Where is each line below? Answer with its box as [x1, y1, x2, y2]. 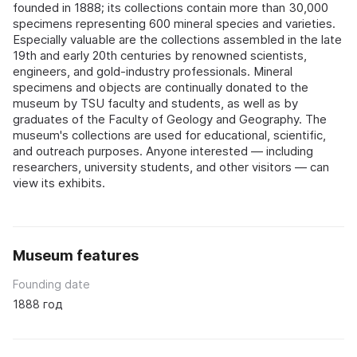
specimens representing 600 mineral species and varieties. [13, 15, 335, 31]
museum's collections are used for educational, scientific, [13, 127, 326, 143]
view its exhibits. [13, 175, 105, 190]
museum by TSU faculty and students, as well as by [13, 95, 298, 111]
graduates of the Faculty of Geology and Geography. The [13, 111, 327, 127]
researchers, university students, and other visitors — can [13, 159, 329, 175]
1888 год [13, 296, 62, 311]
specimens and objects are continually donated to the [13, 79, 308, 95]
